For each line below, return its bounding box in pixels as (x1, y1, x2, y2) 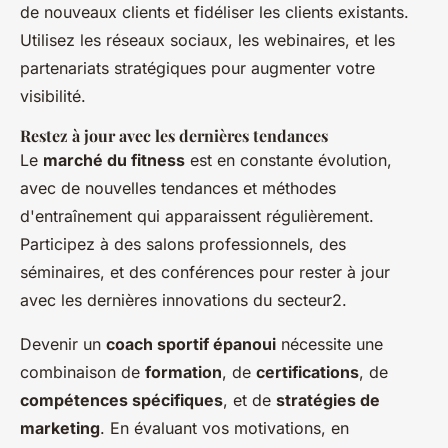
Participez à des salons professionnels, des (20, 233, 346, 254)
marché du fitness (43, 149, 185, 170)
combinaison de (20, 361, 145, 382)
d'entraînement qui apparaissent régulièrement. (20, 205, 374, 226)
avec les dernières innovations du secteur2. (20, 289, 347, 310)
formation (145, 361, 222, 382)
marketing (20, 417, 100, 438)
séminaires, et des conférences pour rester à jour (20, 261, 390, 282)
